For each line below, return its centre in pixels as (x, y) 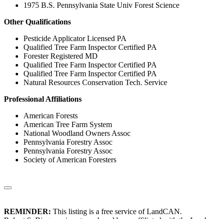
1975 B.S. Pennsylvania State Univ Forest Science (101, 5)
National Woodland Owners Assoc (77, 133)
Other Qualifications (37, 22)
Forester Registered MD (61, 56)
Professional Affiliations (43, 99)
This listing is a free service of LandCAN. (116, 212)
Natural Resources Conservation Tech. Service (95, 83)
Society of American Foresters (70, 160)
